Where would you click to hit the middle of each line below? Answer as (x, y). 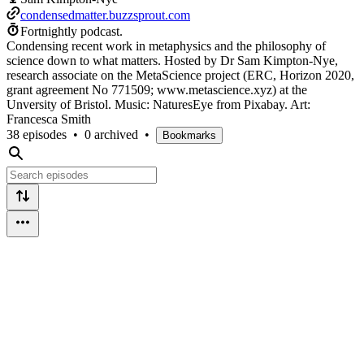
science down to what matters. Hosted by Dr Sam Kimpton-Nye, (172, 60)
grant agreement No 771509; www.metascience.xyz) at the (157, 89)
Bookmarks (189, 135)
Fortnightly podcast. (71, 31)
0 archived (111, 134)
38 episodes (37, 134)
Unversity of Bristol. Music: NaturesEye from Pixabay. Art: (158, 104)
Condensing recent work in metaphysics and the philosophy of (166, 45)
